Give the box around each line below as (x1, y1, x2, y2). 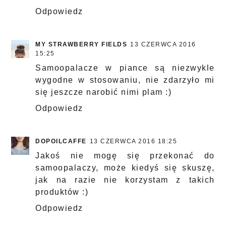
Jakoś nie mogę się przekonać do (35, 151, 215, 160)
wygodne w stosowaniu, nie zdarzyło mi (35, 76, 215, 85)
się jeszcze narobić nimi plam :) (35, 88, 172, 97)
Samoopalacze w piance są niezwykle (35, 64, 215, 73)
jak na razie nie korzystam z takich (35, 176, 215, 185)
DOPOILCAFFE (35, 138, 87, 145)
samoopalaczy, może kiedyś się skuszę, (35, 163, 215, 173)
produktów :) (35, 188, 89, 197)
